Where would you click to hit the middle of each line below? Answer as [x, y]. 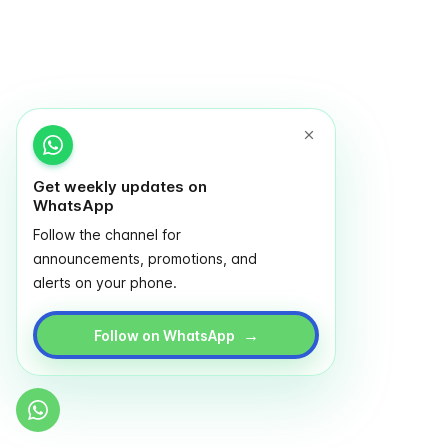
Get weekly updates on [120, 186]
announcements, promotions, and [145, 258]
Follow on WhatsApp [164, 335]
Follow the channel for [107, 234]
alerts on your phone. [105, 282]
